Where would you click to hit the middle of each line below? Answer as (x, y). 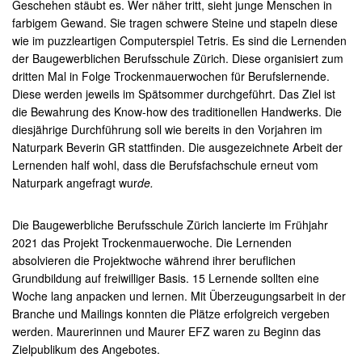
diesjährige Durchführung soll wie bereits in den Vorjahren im (167, 129)
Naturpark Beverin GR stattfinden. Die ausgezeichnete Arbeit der (177, 147)
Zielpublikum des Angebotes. (86, 349)
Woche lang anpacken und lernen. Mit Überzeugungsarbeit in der (179, 296)
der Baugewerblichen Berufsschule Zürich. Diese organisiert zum (177, 58)
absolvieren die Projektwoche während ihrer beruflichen (154, 260)
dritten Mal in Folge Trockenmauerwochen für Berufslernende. (170, 76)
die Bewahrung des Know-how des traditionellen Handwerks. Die (177, 112)
